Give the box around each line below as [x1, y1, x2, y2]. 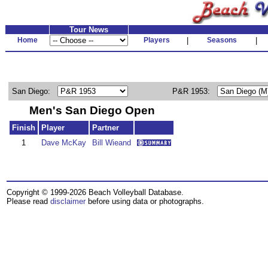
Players [144, 36, 170, 44]
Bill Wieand [92, 138, 131, 147]
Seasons [206, 36, 237, 44]
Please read [7, 197, 50, 206]
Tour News [69, 25, 108, 34]
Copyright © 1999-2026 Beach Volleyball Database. [7, 188, 184, 197]
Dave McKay [41, 138, 86, 147]
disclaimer [50, 197, 86, 206]
